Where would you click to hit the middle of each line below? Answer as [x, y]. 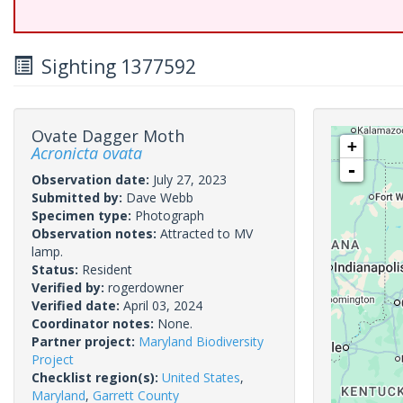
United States [201, 377]
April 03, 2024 [163, 305]
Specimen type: [83, 215]
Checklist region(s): [97, 377]
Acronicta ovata [87, 153]
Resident [107, 269]
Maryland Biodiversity [201, 341]
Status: [57, 269]
